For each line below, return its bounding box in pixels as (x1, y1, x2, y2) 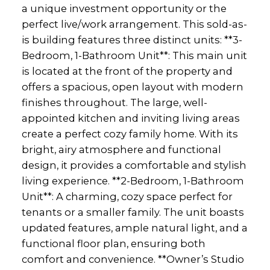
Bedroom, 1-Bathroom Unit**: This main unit (21, 49, 247, 62)
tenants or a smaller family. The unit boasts (21, 206, 244, 219)
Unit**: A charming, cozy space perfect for (21, 190, 233, 203)
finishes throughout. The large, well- (21, 96, 207, 109)
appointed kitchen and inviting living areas (21, 112, 240, 125)
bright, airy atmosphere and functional (21, 143, 221, 156)
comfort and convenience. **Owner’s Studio (21, 253, 244, 266)
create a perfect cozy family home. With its (21, 128, 238, 140)
